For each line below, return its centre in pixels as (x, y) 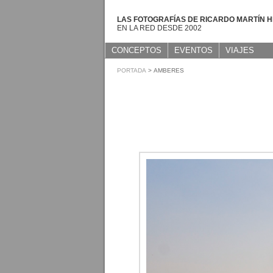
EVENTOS (193, 50)
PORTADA (132, 70)
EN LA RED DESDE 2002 (159, 28)
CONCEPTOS (136, 50)
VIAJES (240, 50)
